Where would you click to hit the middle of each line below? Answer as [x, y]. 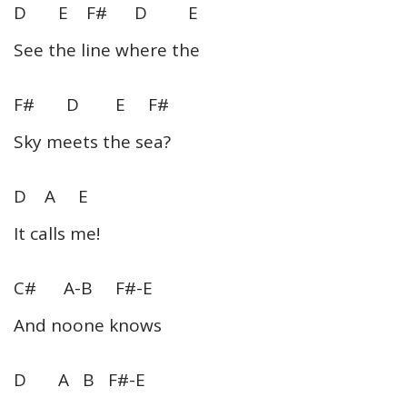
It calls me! [57, 233]
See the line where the [107, 50]
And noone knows [88, 325]
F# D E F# [91, 104]
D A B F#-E [79, 379]
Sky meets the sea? [92, 141]
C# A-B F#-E [83, 288]
